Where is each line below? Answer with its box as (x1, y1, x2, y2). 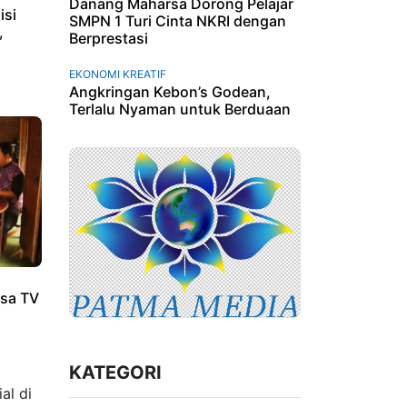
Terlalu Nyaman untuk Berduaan (69, 99, 291, 118)
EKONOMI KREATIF (69, 66, 166, 81)
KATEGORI (69, 362, 162, 384)
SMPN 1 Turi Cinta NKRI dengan (69, 11, 286, 30)
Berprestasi (69, 28, 148, 47)
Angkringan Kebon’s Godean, (69, 82, 271, 101)
